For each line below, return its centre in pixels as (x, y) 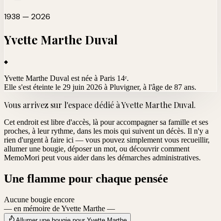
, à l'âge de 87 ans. (168, 87)
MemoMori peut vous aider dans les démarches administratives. (102, 157)
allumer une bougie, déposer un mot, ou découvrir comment (97, 148)
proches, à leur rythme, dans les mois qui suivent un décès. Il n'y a (106, 131)
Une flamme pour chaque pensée (86, 178)
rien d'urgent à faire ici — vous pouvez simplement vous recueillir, (107, 140)
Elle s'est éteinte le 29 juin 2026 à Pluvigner (72, 87)
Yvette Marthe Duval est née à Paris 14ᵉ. (66, 78)
